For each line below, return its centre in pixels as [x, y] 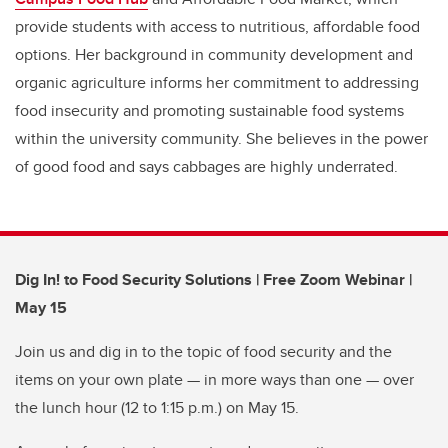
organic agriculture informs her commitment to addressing [217, 83]
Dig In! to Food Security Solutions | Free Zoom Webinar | [213, 280]
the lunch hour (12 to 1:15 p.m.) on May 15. [161, 408]
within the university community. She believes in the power [221, 139]
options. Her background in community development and [214, 55]
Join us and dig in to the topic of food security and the [203, 352]
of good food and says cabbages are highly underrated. [206, 167]
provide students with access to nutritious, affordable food [217, 27]
